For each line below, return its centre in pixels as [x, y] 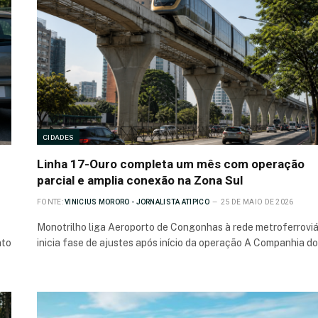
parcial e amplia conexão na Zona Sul [140, 181]
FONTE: [50, 202]
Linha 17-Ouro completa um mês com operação [171, 164]
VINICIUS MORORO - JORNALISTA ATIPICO [137, 202]
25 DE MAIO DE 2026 [257, 202]
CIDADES [59, 137]
